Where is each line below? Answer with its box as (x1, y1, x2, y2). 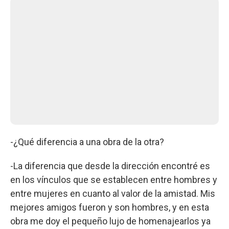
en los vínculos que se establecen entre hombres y (10, 174, 217, 185)
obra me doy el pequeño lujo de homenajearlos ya (10, 215, 211, 226)
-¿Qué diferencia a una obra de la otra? (10, 136, 164, 147)
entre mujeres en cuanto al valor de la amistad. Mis (10, 188, 215, 199)
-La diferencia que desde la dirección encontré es (10, 160, 210, 171)
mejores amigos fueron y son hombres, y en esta (10, 201, 209, 213)
